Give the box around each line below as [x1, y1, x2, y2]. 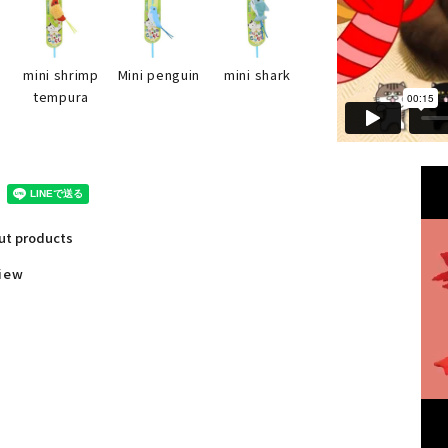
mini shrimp [23, 65, 99, 85]
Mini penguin [117, 65, 201, 85]
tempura [33, 87, 89, 107]
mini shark [224, 65, 291, 85]
